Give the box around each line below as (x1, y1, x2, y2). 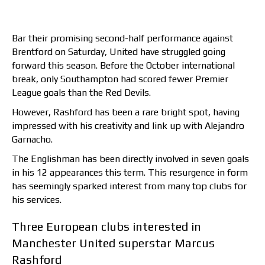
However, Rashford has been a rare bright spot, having (12, 106, 240, 118)
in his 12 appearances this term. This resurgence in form (12, 167, 248, 179)
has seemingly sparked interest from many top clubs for (12, 180, 247, 192)
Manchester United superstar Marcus (12, 236, 215, 250)
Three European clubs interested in (12, 219, 201, 234)
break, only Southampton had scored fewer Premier (12, 73, 228, 85)
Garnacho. (12, 134, 53, 146)
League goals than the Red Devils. (12, 87, 151, 99)
